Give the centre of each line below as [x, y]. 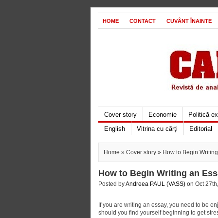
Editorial [201, 129]
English [115, 129]
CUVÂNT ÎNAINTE [189, 21]
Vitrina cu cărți [157, 129]
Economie [163, 115]
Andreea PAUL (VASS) [155, 184]
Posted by [112, 184]
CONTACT [143, 21]
